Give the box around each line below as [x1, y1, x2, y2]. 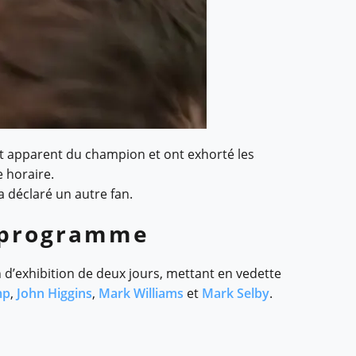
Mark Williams [99, 284, 184, 303]
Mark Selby [202, 284, 269, 303]
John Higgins [17, 284, 92, 303]
